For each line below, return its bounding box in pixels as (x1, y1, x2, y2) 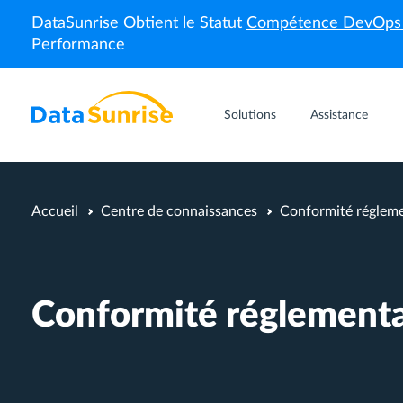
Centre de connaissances (101, 204, 257, 219)
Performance (31, 37, 125, 53)
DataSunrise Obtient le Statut (31, 15, 246, 31)
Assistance (310, 109, 368, 121)
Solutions (224, 109, 276, 121)
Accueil (31, 204, 78, 219)
